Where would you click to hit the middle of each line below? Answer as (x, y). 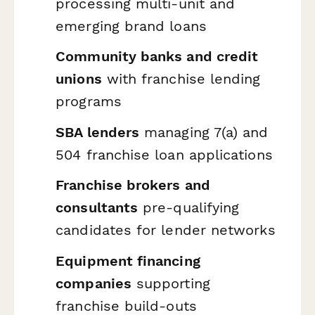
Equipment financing (128, 261)
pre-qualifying (189, 208)
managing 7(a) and (204, 132)
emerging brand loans (131, 26)
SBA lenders (98, 132)
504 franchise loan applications (164, 154)
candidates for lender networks (166, 230)
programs (89, 102)
